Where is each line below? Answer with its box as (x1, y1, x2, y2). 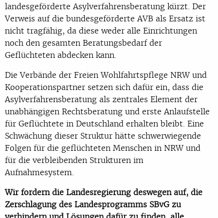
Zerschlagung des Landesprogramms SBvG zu (5, 199, 181, 210)
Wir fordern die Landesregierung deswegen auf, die (5, 186, 202, 198)
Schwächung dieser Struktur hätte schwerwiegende (5, 130, 201, 141)
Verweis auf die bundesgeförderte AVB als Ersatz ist (5, 13, 205, 24)
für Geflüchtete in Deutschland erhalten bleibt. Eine (5, 118, 204, 129)
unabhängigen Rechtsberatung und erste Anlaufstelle (5, 106, 210, 117)
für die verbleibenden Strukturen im (5, 154, 144, 165)
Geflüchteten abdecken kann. (5, 49, 116, 60)
